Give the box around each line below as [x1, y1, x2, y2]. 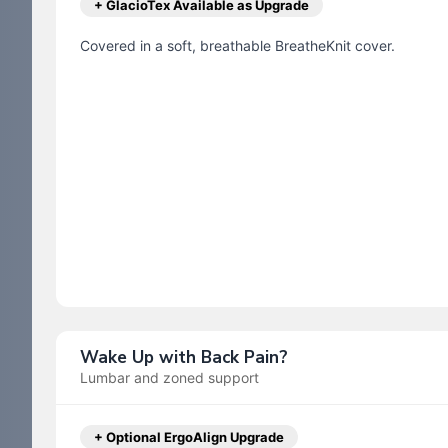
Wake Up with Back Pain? [80, 346, 288, 370]
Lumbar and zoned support [80, 369, 259, 387]
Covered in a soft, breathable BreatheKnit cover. [80, 37, 395, 55]
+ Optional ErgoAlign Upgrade [94, 429, 284, 446]
